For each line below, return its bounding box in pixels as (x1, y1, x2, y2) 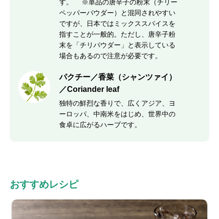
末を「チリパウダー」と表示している (59, 41, 175, 49)
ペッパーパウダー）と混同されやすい (59, 9, 175, 17)
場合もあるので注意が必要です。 (59, 52, 162, 60)
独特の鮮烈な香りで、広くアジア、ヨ (59, 99, 175, 107)
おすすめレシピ (10, 179, 78, 190)
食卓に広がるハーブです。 (59, 121, 141, 129)
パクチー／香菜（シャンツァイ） (59, 73, 176, 81)
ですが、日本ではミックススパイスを (59, 20, 175, 27)
